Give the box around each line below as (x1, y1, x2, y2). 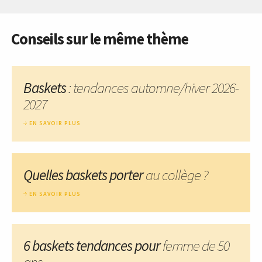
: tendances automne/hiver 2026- (66, 78, 239, 97)
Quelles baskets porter (23, 165, 146, 184)
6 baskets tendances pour (23, 236, 163, 255)
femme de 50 (163, 236, 229, 255)
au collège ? (146, 165, 208, 184)
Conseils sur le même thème (11, 28, 188, 49)
